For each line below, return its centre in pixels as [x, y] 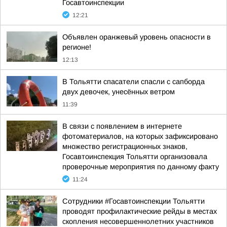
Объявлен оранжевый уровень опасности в [137, 37]
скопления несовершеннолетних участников [138, 221]
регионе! [77, 47]
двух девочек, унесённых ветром [119, 92]
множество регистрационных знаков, [125, 146]
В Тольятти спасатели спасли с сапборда [134, 82]
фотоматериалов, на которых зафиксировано [140, 136]
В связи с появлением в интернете [122, 126]
